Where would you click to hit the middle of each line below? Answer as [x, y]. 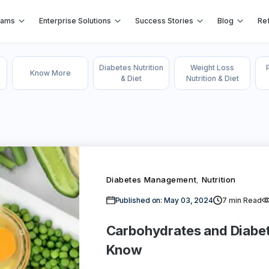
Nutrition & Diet [212, 78]
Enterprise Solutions [75, 21]
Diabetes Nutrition [131, 68]
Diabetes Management [151, 179]
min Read [245, 200]
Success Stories [164, 21]
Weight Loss [212, 68]
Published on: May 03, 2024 [164, 200]
